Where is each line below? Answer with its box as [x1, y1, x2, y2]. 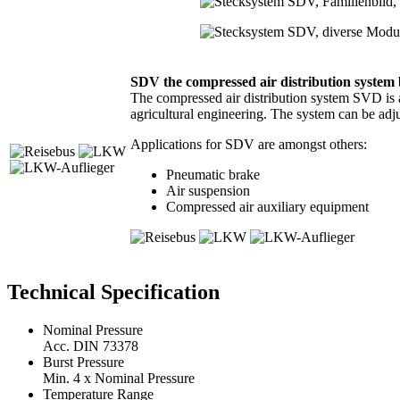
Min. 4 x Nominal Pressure [43, 370, 195, 386]
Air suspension [166, 182, 250, 198]
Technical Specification [7, 279, 220, 304]
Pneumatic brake [166, 166, 260, 182]
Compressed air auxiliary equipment [166, 198, 369, 214]
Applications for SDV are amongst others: [130, 136, 367, 152]
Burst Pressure [43, 354, 124, 370]
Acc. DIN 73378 [43, 337, 138, 354]
